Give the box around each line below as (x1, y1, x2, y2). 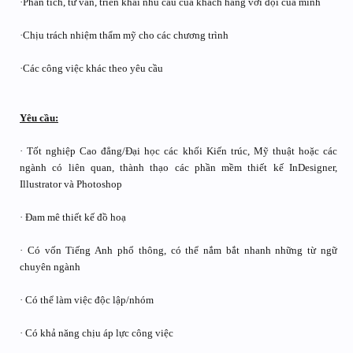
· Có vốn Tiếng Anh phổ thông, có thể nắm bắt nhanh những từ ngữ (20, 244, 337, 256)
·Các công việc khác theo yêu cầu (20, 62, 163, 74)
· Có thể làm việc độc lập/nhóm (20, 294, 154, 306)
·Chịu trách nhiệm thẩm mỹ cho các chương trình (20, 29, 229, 41)
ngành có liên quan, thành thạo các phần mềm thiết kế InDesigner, (20, 162, 337, 173)
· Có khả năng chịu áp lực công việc (20, 327, 173, 339)
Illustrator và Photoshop (20, 178, 122, 190)
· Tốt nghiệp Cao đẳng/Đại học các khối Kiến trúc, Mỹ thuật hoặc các (20, 145, 337, 157)
